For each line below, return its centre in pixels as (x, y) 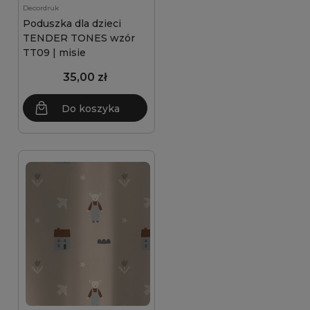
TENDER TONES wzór (79, 38)
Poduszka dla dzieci (72, 24)
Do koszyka (91, 109)
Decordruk (41, 8)
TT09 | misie (54, 53)
